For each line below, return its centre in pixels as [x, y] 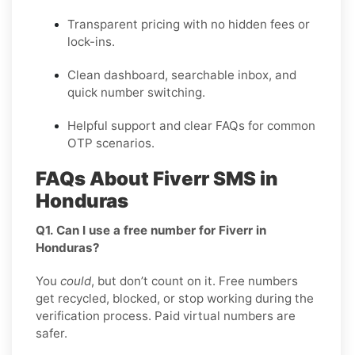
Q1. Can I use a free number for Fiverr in [151, 230]
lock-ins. [91, 41]
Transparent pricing [124, 24]
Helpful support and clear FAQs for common [191, 125]
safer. [52, 333]
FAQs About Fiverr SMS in [157, 178]
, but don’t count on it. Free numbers [195, 281]
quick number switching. [136, 92]
